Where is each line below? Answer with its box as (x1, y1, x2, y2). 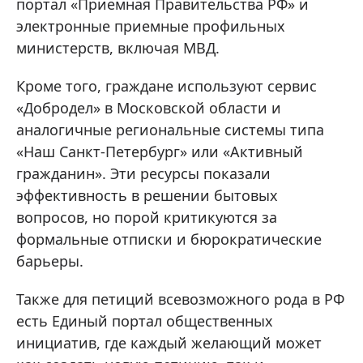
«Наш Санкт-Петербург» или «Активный (16, 142, 303, 162)
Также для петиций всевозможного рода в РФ (16, 289, 344, 310)
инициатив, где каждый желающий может (16, 333, 322, 353)
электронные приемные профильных (16, 16, 285, 36)
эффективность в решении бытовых (16, 186, 278, 206)
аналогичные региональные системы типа (16, 120, 324, 140)
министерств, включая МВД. (16, 38, 220, 58)
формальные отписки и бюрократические (16, 229, 322, 250)
